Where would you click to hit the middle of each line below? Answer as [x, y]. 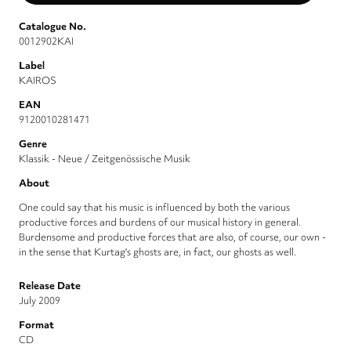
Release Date [50, 286]
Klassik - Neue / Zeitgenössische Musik [105, 159]
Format [36, 325]
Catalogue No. [52, 27]
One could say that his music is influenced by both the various [154, 208]
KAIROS [38, 81]
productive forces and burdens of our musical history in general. [160, 223]
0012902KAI [46, 42]
